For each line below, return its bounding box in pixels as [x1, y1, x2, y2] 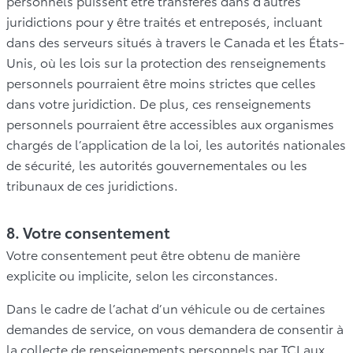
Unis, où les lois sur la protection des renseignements [6, 52, 326, 71]
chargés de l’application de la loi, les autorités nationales [6, 134, 346, 153]
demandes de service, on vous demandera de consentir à [6, 318, 344, 337]
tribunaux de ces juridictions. [6, 175, 178, 194]
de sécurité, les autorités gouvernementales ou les [6, 154, 307, 173]
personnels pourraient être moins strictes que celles [6, 72, 316, 91]
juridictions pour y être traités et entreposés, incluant [6, 11, 322, 30]
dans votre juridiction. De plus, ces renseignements [6, 93, 311, 112]
